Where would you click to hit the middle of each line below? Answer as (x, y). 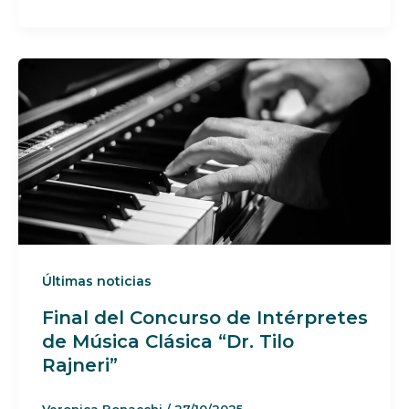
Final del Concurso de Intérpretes (204, 317)
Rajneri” (79, 365)
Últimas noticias (96, 282)
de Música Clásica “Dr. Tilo (168, 341)
